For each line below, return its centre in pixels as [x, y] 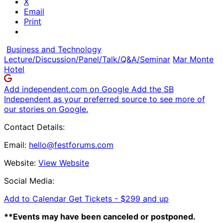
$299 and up [145, 198]
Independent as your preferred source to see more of [105, 99]
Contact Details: [34, 127]
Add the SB [153, 89]
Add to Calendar [36, 198]
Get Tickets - [95, 198]
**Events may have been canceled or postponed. [100, 216]
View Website [64, 163]
